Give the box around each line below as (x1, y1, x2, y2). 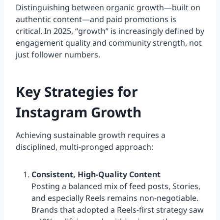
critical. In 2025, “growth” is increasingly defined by (16, 26, 204, 37)
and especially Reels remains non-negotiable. (31, 192, 198, 204)
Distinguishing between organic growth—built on (16, 2, 200, 13)
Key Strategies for (16, 82, 138, 101)
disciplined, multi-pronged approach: (16, 141, 153, 153)
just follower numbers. (16, 49, 100, 60)
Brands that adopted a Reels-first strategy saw (31, 204, 204, 216)
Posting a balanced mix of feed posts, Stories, (31, 181, 200, 192)
